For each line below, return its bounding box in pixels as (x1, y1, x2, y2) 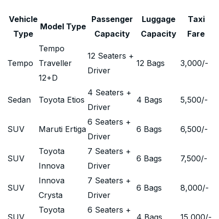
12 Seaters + (88, 51, 134, 61)
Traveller (39, 58, 72, 68)
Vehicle (8, 14, 38, 24)
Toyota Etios (39, 95, 85, 105)
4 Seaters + (88, 88, 131, 97)
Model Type (40, 22, 86, 31)
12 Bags (136, 58, 165, 68)
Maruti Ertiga (39, 124, 86, 134)
